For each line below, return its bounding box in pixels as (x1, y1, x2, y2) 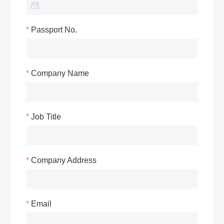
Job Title (31, 112, 61, 121)
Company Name (31, 69, 89, 78)
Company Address (31, 156, 97, 165)
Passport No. (31, 25, 77, 34)
